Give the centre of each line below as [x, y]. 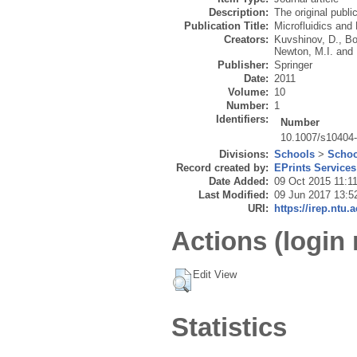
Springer [293, 65]
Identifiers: [242, 120]
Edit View [215, 274]
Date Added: [239, 182]
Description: [239, 13]
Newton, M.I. [304, 52]
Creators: [246, 40]
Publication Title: [226, 26]
